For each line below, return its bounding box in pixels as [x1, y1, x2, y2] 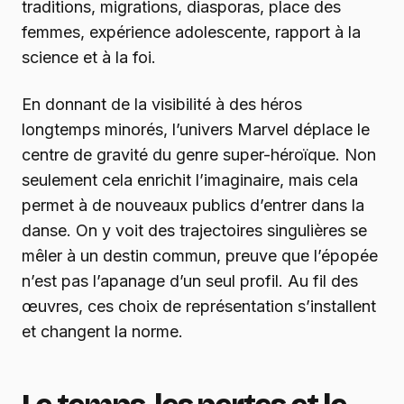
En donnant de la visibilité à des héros [22, 95, 302, 115]
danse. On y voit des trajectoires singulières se [22, 221, 367, 241]
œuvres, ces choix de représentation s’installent [22, 297, 376, 317]
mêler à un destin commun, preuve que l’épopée [22, 246, 378, 266]
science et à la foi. [22, 48, 156, 68]
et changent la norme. [22, 322, 183, 342]
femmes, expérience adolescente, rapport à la [22, 23, 361, 42]
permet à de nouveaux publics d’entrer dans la [22, 196, 364, 216]
